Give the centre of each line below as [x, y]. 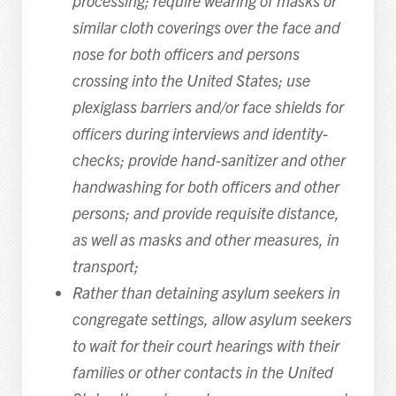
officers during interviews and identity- [200, 133]
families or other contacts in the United [202, 371]
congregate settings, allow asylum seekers [212, 318]
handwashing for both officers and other [206, 186]
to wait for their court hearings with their [206, 345]
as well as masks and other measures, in [206, 239]
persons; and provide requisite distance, [206, 212]
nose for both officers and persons [186, 53]
